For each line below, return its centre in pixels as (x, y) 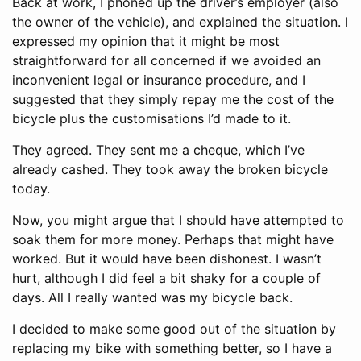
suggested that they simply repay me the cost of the (173, 99)
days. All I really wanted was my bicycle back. (152, 297)
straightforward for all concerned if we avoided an (166, 60)
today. (31, 188)
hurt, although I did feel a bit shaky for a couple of (166, 278)
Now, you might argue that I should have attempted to (178, 220)
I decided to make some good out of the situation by (174, 328)
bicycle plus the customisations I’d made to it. (151, 118)
